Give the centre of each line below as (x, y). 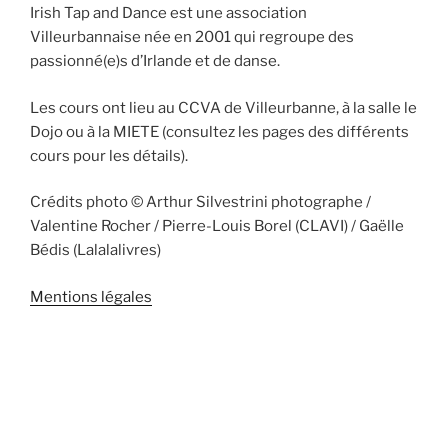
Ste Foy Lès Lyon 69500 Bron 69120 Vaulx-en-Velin (210, 423)
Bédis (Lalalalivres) (95, 250)
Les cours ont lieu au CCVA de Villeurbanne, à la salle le (223, 107)
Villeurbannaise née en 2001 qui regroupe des (192, 37)
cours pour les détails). (109, 155)
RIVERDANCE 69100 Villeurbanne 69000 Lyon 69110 (217, 395)
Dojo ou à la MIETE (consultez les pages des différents (219, 131)
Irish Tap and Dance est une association (168, 13)
